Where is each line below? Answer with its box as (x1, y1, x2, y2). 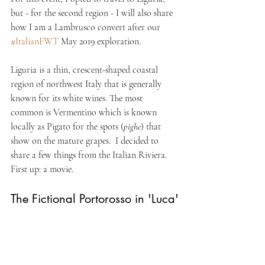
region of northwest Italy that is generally (11, 77, 164, 90)
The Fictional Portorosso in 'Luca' (11, 190, 179, 206)
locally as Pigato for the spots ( (11, 120, 124, 132)
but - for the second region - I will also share (11, 7, 175, 19)
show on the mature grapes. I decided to (11, 134, 161, 147)
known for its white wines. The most (11, 92, 145, 104)
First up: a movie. (11, 163, 73, 175)
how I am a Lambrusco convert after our (11, 21, 163, 33)
